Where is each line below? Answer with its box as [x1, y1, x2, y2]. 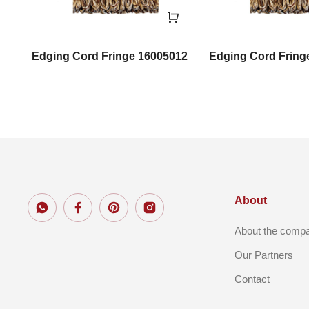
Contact [235, 272, 270, 285]
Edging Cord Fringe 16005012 [32, 50, 188, 62]
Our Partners [235, 248, 293, 261]
